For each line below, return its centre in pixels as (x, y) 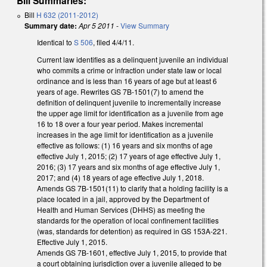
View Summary (145, 26)
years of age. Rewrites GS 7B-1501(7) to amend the (120, 92)
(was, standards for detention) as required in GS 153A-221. (132, 231)
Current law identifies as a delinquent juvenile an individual (133, 60)
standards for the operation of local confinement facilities (128, 221)
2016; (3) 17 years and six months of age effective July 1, (128, 167)
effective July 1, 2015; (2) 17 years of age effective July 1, (129, 156)
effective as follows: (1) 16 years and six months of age (125, 145)
